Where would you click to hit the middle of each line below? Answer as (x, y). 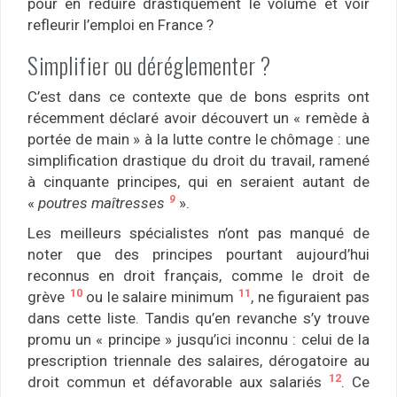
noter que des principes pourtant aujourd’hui (198, 255)
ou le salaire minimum (160, 297)
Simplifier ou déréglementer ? (149, 66)
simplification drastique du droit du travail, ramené (198, 161)
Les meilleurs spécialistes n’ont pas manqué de (198, 234)
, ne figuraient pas (311, 297)
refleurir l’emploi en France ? (121, 25)
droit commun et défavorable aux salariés (178, 382)
